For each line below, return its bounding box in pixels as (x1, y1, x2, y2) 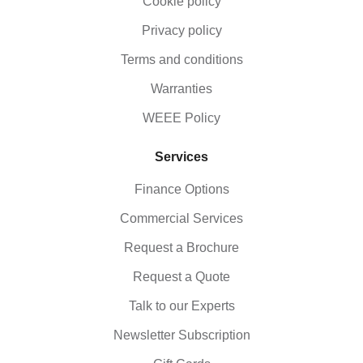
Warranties (151, 82, 212, 96)
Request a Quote (133, 270, 230, 284)
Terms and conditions (120, 53, 243, 67)
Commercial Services (120, 211, 243, 226)
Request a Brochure (124, 241, 239, 255)
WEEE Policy (143, 111, 220, 126)
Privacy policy (141, 23, 222, 38)
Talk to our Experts (128, 299, 235, 314)
